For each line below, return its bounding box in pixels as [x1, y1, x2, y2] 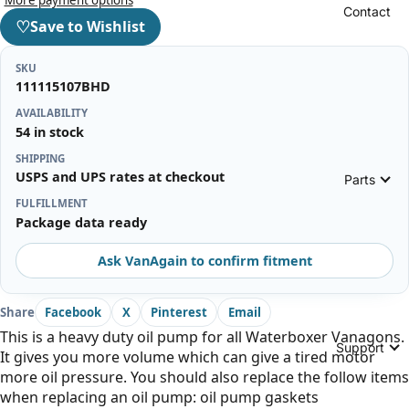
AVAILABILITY [16, 106, 88, 121]
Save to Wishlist [30, 16, 145, 37]
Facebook [45, 303, 102, 320]
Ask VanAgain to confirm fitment [97, 251, 312, 269]
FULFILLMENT [16, 196, 88, 211]
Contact [342, 3, 391, 19]
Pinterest [151, 303, 208, 320]
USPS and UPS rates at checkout [16, 168, 225, 186]
